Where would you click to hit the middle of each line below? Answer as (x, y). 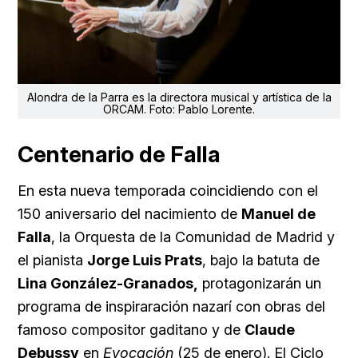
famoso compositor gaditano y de (131, 329)
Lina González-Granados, (108, 283)
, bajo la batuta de (261, 260)
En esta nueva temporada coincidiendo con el (168, 190)
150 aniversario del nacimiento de (129, 213)
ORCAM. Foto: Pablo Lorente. (179, 109)
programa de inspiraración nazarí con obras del (171, 306)
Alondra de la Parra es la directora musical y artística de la (179, 97)
